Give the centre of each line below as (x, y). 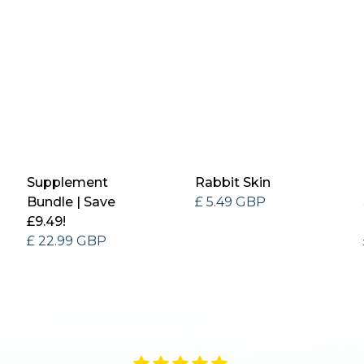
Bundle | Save (71, 201)
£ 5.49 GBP (230, 201)
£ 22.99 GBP (67, 240)
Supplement (68, 182)
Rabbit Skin (233, 182)
